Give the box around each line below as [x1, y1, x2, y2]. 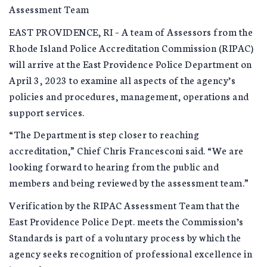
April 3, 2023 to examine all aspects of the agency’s [9, 72, 235, 86]
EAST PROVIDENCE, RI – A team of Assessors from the [9, 24, 253, 38]
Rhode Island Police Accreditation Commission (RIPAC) [9, 40, 253, 54]
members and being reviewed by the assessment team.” [9, 175, 249, 189]
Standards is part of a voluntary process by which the [9, 229, 241, 244]
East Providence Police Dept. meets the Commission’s [9, 213, 244, 228]
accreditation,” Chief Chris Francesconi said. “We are [9, 143, 244, 157]
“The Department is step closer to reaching [9, 127, 199, 141]
